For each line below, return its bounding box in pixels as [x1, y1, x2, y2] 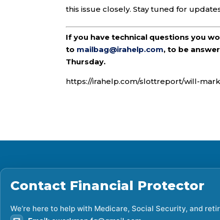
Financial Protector [70, 178, 204, 194]
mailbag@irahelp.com [77, 45, 164, 55]
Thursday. [66, 57, 106, 67]
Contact [10, 178, 70, 194]
